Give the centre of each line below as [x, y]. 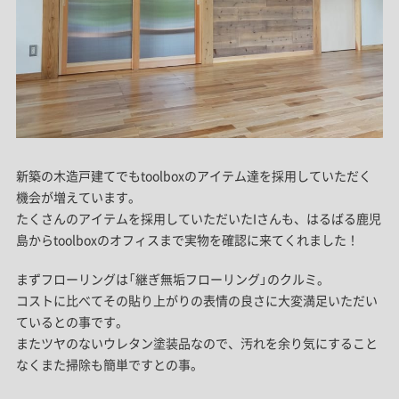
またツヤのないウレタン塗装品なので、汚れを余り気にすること [196, 342]
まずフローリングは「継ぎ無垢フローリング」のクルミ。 [172, 278]
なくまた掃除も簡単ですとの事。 [109, 364]
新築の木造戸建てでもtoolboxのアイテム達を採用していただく [193, 175]
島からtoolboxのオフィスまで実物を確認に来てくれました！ [187, 239]
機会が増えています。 [78, 196]
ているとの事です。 [72, 321]
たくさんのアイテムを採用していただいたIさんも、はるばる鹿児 [198, 218]
